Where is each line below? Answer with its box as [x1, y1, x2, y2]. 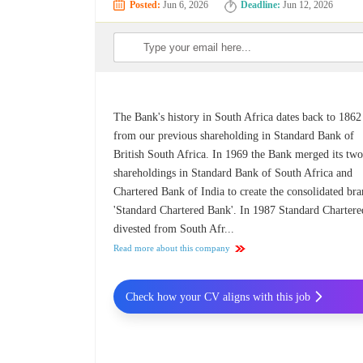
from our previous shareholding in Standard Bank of [113, 130, 355, 143]
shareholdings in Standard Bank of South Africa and [113, 167, 353, 180]
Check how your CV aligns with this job [125, 290, 310, 303]
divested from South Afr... [113, 223, 235, 236]
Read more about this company [113, 243, 231, 254]
